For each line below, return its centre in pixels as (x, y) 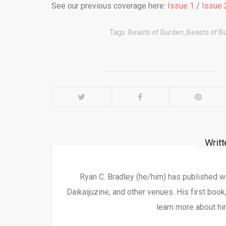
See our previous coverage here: (109, 6)
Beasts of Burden (156, 32)
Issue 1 (181, 6)
